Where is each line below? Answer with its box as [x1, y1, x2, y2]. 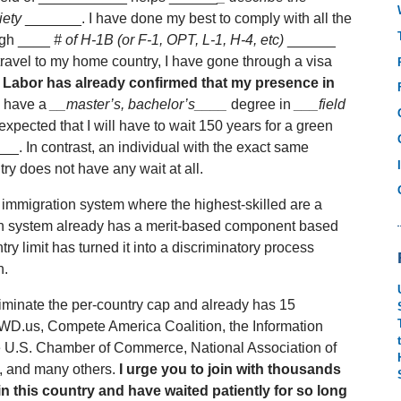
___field [294, 97, 346, 113]
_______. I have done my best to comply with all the [21, 11, 352, 27]
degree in [227, 97, 294, 113]
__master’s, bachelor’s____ [50, 97, 227, 113]
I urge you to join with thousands [119, 362, 341, 378]
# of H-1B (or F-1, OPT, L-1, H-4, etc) [54, 32, 284, 48]
